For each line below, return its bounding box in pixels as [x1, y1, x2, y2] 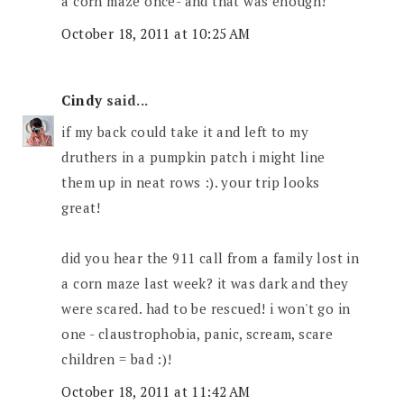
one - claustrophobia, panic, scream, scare [61, 325, 334, 344]
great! [61, 198, 101, 217]
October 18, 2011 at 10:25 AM [61, 23, 251, 42]
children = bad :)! [61, 350, 172, 369]
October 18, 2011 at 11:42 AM [61, 381, 251, 400]
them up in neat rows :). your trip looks [61, 173, 320, 192]
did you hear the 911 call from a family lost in [61, 249, 360, 268]
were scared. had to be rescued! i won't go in [61, 299, 351, 318]
